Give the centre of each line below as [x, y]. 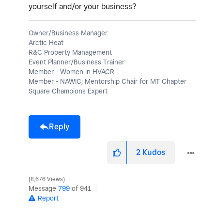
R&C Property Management [70, 52]
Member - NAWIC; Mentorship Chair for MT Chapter [108, 81]
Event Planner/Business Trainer [77, 62]
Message [43, 188]
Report [48, 198]
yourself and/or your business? [83, 6]
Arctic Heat [46, 42]
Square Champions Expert [68, 91]
